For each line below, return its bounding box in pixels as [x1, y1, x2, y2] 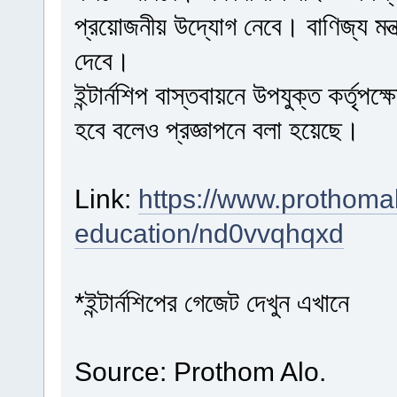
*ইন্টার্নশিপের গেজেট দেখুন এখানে [74, 286, 349, 317]
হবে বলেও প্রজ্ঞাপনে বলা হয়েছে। [74, 113, 360, 144]
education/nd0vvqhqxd [74, 217, 344, 248]
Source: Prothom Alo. [74, 355, 326, 386]
